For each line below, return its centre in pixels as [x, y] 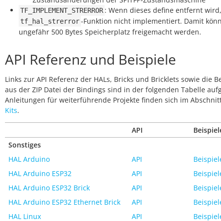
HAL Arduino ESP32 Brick [49, 188]
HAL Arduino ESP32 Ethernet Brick [64, 202]
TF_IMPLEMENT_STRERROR [62, 10]
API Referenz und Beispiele [91, 59]
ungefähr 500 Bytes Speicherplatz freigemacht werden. [110, 32]
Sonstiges [25, 145]
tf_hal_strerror [50, 21]
